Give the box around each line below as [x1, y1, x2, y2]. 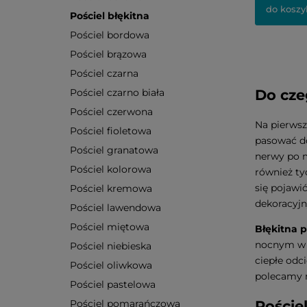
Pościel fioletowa [70, 125, 151, 137]
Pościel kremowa [70, 182, 152, 195]
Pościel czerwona [70, 106, 153, 118]
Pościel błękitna [70, 10, 149, 22]
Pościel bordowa [70, 29, 149, 41]
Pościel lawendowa [70, 201, 161, 214]
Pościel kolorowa [70, 163, 151, 175]
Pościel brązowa [70, 48, 147, 60]
